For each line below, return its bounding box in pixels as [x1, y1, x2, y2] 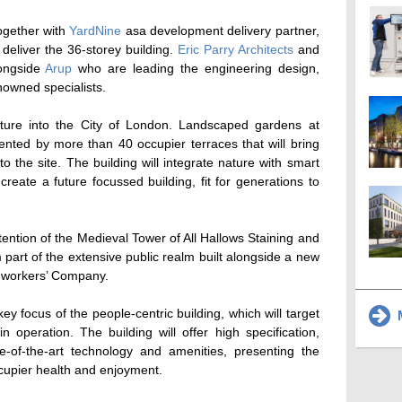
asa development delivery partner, [121, 23, 319, 39]
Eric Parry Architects [177, 42, 293, 57]
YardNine [69, 23, 122, 39]
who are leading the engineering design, [72, 61, 319, 76]
